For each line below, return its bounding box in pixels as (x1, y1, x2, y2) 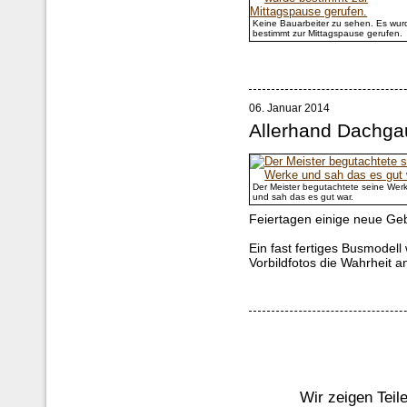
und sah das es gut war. (253, 192, 354, 203)
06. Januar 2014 (249, 102, 331, 115)
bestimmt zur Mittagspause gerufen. (253, 27, 403, 38)
